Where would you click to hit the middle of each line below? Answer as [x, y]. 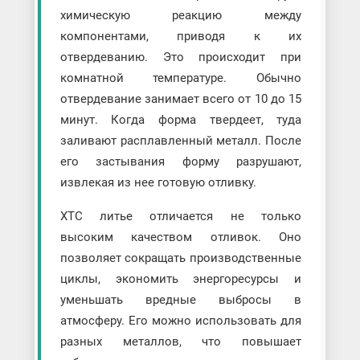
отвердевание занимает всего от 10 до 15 [181, 98]
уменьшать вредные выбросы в [181, 299]
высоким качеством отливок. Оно [181, 237]
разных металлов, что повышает [181, 341]
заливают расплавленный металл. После [181, 140]
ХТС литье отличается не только [181, 216]
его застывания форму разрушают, [181, 161]
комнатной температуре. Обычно [181, 78]
